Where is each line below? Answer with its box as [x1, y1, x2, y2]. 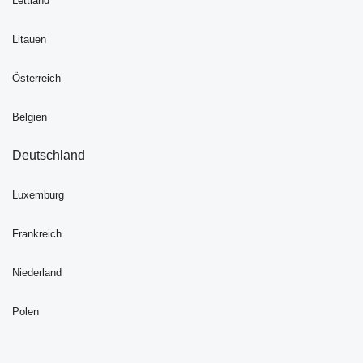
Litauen [12, 32, 46, 45]
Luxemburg [12, 188, 64, 201]
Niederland [12, 266, 62, 279]
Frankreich [12, 227, 62, 240]
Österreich [12, 71, 61, 84]
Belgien [12, 110, 47, 123]
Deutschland [12, 147, 88, 162]
